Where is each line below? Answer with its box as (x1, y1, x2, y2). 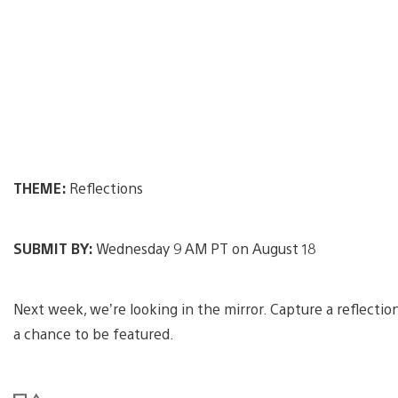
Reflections (69, 178, 143, 197)
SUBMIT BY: (13, 238, 96, 258)
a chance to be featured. (13, 323, 174, 343)
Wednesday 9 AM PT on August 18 (96, 238, 315, 258)
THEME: (13, 178, 69, 197)
